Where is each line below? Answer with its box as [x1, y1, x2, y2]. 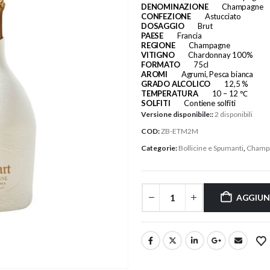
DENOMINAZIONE [141, 1, 209, 11]
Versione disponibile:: [141, 109, 215, 119]
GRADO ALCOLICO [141, 78, 211, 89]
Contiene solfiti [182, 98, 236, 108]
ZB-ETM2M [161, 126, 198, 136]
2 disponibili [215, 109, 253, 119]
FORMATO [141, 59, 180, 69]
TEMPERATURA [141, 88, 198, 98]
